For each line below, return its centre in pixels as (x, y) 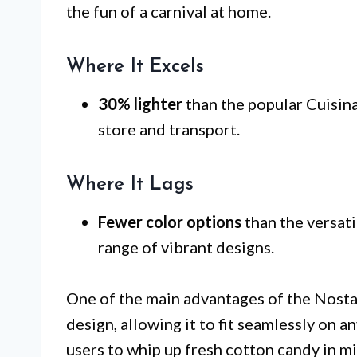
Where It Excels (135, 67)
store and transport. (169, 129)
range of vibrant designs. (186, 247)
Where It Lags (130, 184)
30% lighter (140, 103)
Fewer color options (170, 221)
